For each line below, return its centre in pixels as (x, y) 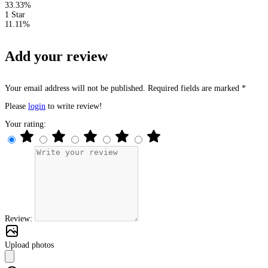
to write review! (74, 106)
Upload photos (29, 245)
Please (16, 106)
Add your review (56, 57)
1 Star (15, 15)
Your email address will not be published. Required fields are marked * (125, 88)
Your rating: (25, 124)
